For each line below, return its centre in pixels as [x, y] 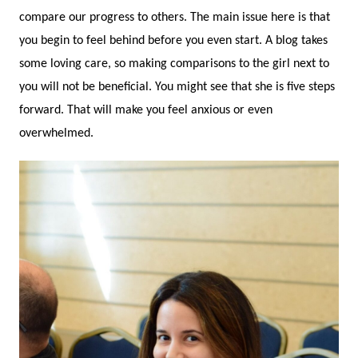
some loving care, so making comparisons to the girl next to [174, 64]
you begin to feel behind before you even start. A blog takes [173, 41]
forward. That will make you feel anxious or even [146, 111]
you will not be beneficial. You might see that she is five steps [177, 88]
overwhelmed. [56, 134]
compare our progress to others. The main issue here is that [175, 18]
